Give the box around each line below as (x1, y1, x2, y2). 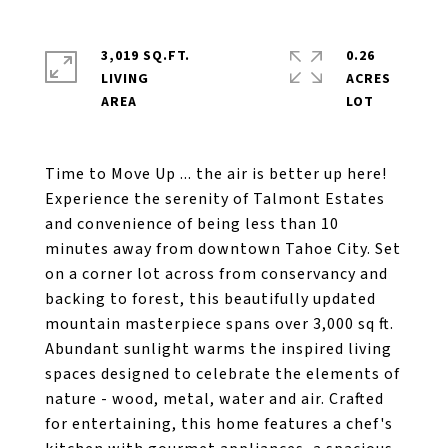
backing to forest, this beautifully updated (45, 288, 376, 310)
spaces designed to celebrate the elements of (45, 363, 400, 385)
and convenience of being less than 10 (45, 213, 339, 235)
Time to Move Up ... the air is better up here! (45, 163, 387, 185)
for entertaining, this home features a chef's (45, 413, 393, 435)
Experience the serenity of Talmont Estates (45, 188, 385, 210)
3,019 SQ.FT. (101, 46, 190, 66)
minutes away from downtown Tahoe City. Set (45, 238, 401, 260)
